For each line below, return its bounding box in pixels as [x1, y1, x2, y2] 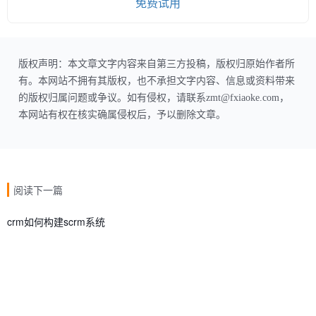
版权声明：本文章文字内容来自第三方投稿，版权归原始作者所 [18, 58, 295, 69]
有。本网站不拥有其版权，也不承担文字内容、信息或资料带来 [18, 75, 295, 86]
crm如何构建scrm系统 [7, 214, 105, 229]
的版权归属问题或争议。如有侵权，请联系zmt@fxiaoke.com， [18, 92, 289, 103]
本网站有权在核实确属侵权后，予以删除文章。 [18, 109, 226, 120]
